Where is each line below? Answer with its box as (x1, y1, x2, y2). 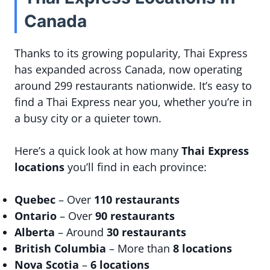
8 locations (173, 241, 232, 256)
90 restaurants (95, 209, 175, 223)
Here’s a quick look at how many (14, 143, 181, 158)
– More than (106, 241, 173, 256)
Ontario (14, 209, 57, 223)
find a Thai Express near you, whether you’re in (14, 95, 252, 109)
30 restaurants (107, 225, 186, 239)
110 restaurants (94, 192, 180, 207)
